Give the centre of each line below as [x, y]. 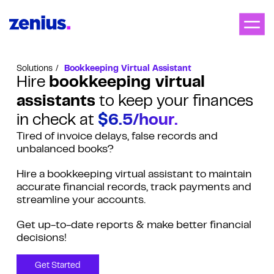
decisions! [41, 239]
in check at [57, 121]
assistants [56, 102]
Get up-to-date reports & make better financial [134, 226]
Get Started [57, 266]
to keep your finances [174, 102]
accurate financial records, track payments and [134, 188]
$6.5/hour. [138, 121]
